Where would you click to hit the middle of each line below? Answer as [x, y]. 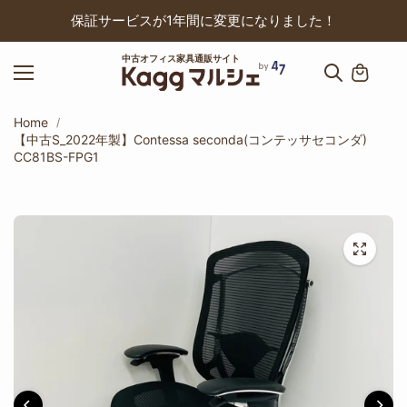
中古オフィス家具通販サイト [181, 58]
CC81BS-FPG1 [56, 157]
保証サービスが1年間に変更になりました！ [203, 20]
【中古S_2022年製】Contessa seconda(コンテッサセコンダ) [190, 139]
